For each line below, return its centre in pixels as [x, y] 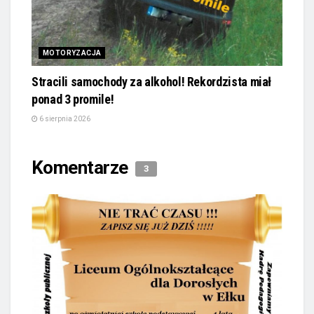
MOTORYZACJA [72, 53]
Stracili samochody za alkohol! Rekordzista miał [152, 82]
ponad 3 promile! [73, 100]
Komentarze [82, 168]
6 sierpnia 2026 [64, 119]
